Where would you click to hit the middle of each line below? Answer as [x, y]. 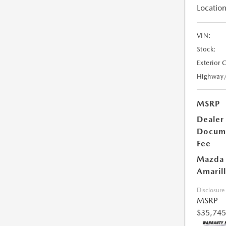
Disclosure [210, 190]
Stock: [206, 49]
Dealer [210, 119]
